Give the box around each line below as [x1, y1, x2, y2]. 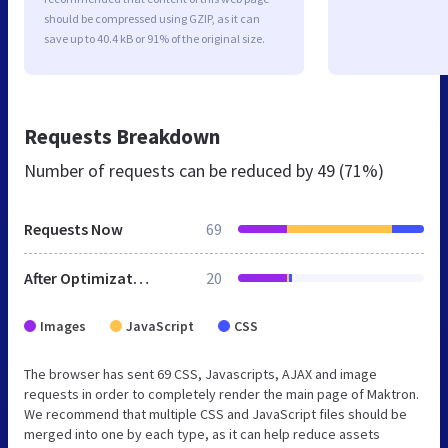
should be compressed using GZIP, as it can [44, 11, 260, 27]
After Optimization [133, 268, 149, 289]
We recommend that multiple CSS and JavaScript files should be [24, 405, 407, 424]
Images [40, 317, 86, 336]
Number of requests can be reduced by [24, 159, 317, 183]
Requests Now [24, 219, 123, 240]
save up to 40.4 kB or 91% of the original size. [44, 31, 265, 47]
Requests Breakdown [24, 123, 220, 151]
